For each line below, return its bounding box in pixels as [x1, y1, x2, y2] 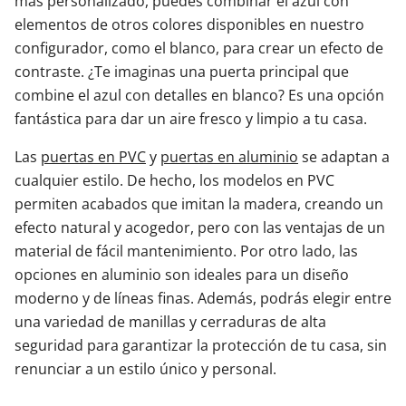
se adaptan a [298, 147, 390, 168]
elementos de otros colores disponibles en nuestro [14, 14, 364, 35]
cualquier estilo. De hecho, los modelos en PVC [14, 170, 334, 191]
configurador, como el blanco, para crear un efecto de [14, 38, 383, 59]
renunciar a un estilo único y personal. [14, 359, 276, 380]
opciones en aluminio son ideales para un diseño [14, 265, 349, 285]
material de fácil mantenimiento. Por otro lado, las [14, 241, 358, 262]
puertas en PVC [41, 147, 146, 168]
